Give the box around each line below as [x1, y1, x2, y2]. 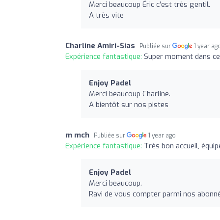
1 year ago [148, 131, 176, 139]
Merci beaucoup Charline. [89, 88, 170, 99]
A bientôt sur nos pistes [89, 99, 168, 110]
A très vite [89, 10, 124, 20]
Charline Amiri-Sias [65, 40, 135, 51]
